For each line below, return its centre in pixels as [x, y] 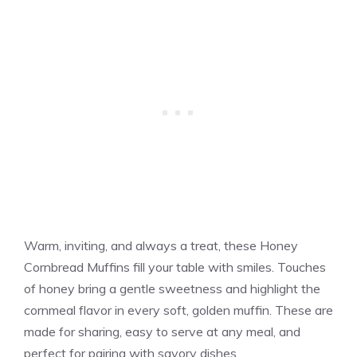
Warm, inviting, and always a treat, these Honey [161, 245]
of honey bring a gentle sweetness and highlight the [172, 288]
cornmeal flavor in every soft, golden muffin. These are [178, 310]
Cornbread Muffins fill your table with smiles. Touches [175, 267]
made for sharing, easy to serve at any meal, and [162, 331]
